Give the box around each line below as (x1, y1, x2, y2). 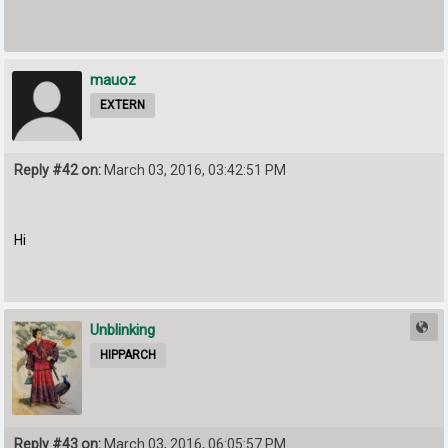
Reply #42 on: (14, 162, 102, 178)
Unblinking (90, 321, 156, 340)
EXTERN (100, 98, 146, 112)
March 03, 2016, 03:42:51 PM (101, 162, 287, 178)
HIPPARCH (100, 348, 157, 363)
